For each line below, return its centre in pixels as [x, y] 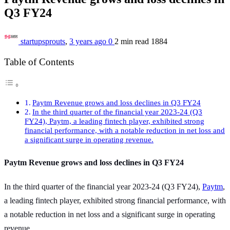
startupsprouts [43, 42]
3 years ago [89, 42]
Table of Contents [39, 62]
